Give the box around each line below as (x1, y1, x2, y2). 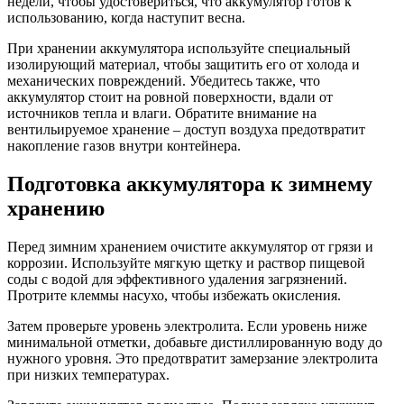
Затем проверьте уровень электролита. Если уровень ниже (7, 317, 367, 334)
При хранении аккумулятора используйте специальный (7, 40, 351, 56)
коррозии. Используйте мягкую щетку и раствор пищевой (7, 254, 365, 271)
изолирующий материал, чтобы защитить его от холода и (7, 56, 360, 72)
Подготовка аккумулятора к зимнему (7, 171, 372, 196)
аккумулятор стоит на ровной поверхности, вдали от (7, 88, 333, 105)
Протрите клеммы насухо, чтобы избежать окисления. (7, 287, 341, 303)
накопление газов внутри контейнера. (7, 137, 241, 153)
